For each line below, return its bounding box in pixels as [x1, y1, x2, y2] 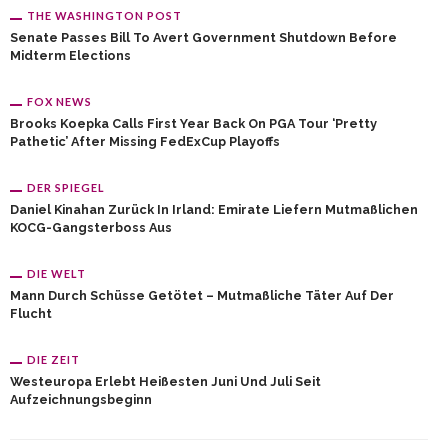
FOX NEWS [27, 95, 92, 108]
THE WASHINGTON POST [27, 9, 182, 22]
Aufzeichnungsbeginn [10, 392, 152, 407]
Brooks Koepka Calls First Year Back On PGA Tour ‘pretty [10, 116, 377, 131]
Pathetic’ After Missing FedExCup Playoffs [10, 134, 280, 149]
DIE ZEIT [27, 353, 80, 366]
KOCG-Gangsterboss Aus [10, 220, 172, 235]
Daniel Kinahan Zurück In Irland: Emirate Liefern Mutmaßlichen [10, 202, 418, 217]
